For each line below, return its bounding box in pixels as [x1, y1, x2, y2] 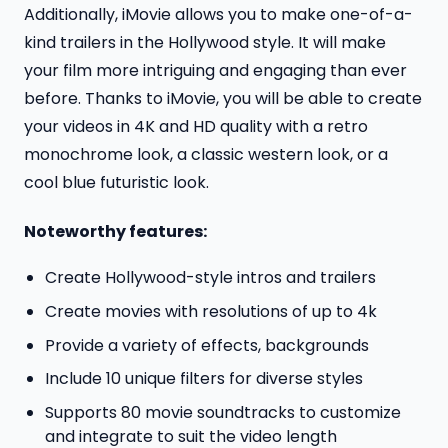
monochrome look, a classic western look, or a [24, 142, 388, 166]
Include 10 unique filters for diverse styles [44, 367, 363, 391]
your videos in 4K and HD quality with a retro [24, 114, 368, 138]
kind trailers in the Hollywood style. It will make [24, 30, 386, 54]
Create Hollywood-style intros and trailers [44, 266, 376, 290]
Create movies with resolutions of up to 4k [44, 300, 377, 324]
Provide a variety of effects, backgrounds [44, 333, 369, 357]
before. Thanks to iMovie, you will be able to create [24, 86, 422, 110]
